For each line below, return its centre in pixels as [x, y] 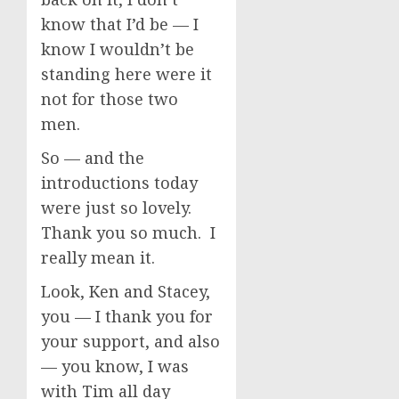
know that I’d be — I [120, 24]
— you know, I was [115, 366]
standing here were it [126, 74]
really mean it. [100, 257]
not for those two [110, 99]
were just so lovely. [118, 208]
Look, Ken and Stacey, [126, 291]
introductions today [119, 183]
